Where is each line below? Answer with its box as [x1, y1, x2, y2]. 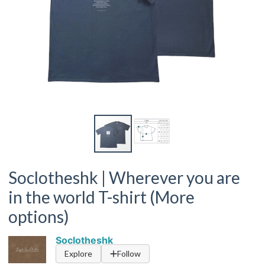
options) [8, 206, 69, 227]
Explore [64, 248, 92, 258]
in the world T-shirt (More [8, 187, 195, 207]
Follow [117, 248, 141, 258]
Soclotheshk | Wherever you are [8, 167, 240, 188]
